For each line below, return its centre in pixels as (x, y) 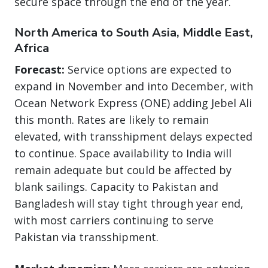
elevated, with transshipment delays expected (133, 137)
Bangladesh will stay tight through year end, (129, 204)
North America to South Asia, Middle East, (134, 33)
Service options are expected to (150, 70)
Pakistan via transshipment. (86, 237)
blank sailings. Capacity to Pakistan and (116, 187)
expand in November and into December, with (134, 86)
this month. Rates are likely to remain (112, 120)
